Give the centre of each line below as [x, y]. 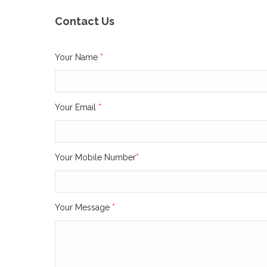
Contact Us [85, 21]
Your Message [83, 208]
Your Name [77, 58]
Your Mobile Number [95, 158]
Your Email [77, 108]
